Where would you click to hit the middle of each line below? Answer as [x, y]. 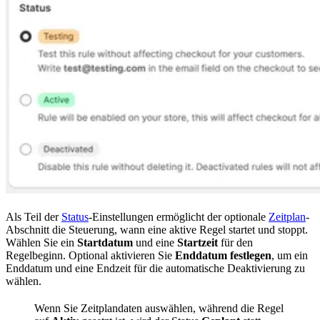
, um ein [290, 255]
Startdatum [105, 242]
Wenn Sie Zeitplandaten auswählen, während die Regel [159, 308]
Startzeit [197, 242]
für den [235, 242]
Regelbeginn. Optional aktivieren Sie [90, 255]
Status [75, 216]
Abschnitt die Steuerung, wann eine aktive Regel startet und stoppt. [157, 229]
